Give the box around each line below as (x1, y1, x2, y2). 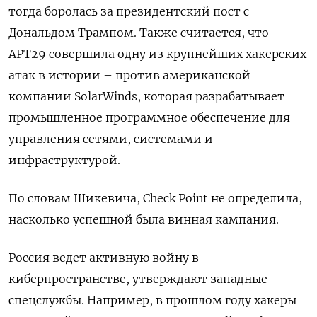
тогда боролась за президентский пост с (8, 4, 249, 19)
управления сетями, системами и (8, 132, 213, 146)
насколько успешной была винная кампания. (8, 212, 279, 227)
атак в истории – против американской (8, 68, 250, 83)
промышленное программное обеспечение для (8, 110, 290, 125)
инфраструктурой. (8, 153, 120, 168)
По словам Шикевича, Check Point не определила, (8, 191, 302, 206)
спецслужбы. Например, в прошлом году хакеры (8, 293, 296, 308)
